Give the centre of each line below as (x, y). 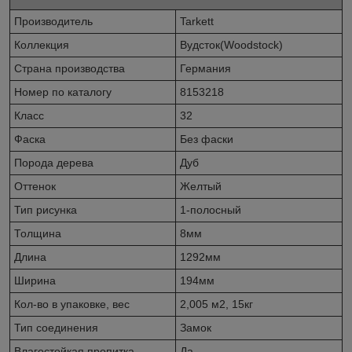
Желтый (201, 186)
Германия (205, 68)
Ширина (35, 280)
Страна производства (70, 68)
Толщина (38, 233)
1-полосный (211, 209)
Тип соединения (56, 327)
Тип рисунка (46, 209)
